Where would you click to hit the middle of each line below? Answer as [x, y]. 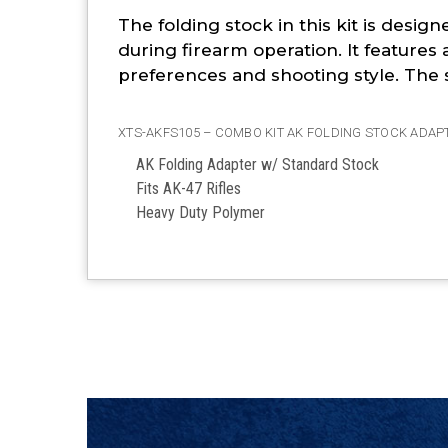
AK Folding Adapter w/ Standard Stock [258, 164]
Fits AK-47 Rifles [189, 188]
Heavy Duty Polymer [201, 212]
